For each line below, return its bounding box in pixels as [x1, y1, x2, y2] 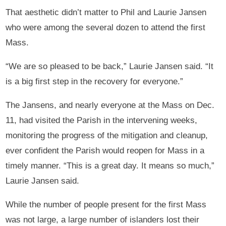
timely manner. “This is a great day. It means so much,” [6, 160, 215, 171]
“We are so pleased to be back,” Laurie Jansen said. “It [6, 61, 214, 71]
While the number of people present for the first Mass [6, 199, 207, 209]
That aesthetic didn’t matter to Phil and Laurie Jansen [6, 7, 207, 17]
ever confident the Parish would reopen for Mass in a [6, 145, 205, 155]
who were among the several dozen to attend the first [6, 22, 206, 32]
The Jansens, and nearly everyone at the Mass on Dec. [6, 100, 215, 110]
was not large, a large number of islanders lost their [6, 214, 200, 224]
